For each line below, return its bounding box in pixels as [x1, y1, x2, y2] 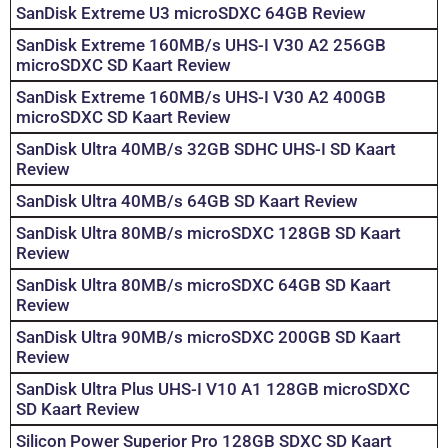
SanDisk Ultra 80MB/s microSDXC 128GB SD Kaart [16, 223, 401, 244]
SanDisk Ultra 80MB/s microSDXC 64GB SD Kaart [16, 275, 391, 296]
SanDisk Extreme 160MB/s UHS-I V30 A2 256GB [16, 35, 386, 56]
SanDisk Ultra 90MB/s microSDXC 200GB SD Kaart [16, 327, 401, 348]
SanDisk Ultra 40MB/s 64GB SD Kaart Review [16, 191, 358, 212]
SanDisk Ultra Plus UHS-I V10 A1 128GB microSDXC [16, 379, 410, 400]
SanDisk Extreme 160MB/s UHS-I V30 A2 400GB [16, 87, 386, 108]
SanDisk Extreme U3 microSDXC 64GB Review [16, 3, 366, 24]
